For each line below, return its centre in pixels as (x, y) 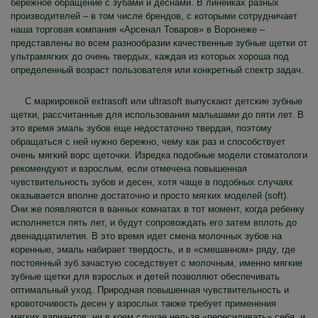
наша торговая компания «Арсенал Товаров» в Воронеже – (138, 30)
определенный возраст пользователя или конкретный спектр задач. (157, 70)
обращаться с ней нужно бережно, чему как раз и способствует (148, 142)
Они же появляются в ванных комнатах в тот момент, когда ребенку (158, 209)
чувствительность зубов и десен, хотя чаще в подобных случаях (152, 182)
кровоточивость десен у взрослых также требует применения (143, 304)
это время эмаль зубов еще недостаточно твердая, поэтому (141, 128)
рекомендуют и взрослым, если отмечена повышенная (129, 169)
